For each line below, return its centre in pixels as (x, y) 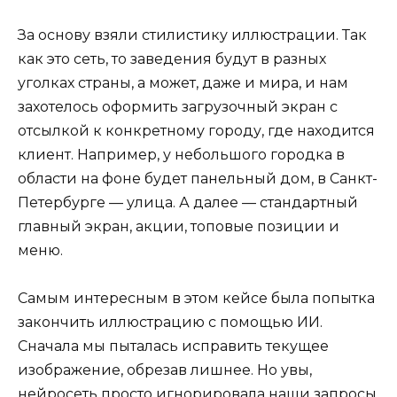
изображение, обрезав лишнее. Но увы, (165, 370)
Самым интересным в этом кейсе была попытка (196, 299)
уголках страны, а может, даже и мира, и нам (183, 82)
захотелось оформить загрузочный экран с (178, 106)
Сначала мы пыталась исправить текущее (173, 346)
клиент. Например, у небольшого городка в (181, 154)
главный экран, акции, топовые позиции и (179, 226)
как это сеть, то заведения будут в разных (172, 58)
